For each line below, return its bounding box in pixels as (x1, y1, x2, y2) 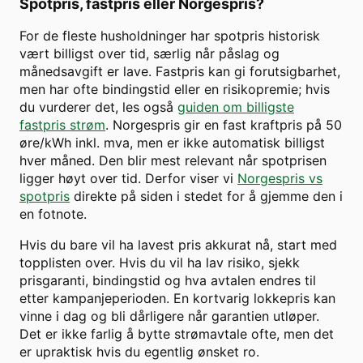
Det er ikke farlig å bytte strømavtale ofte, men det (19, 326, 334, 343)
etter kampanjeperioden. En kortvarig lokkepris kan (19, 290, 335, 307)
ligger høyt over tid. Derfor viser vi (19, 170, 233, 187)
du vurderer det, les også (19, 99, 173, 116)
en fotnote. (19, 206, 87, 223)
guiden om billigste (177, 99, 294, 116)
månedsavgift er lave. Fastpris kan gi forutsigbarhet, (19, 63, 340, 80)
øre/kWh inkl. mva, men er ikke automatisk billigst (19, 135, 325, 152)
